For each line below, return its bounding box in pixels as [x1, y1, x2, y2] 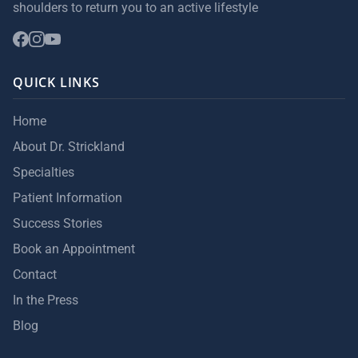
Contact [13, 267, 57, 282]
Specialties [13, 165, 74, 180]
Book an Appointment [13, 241, 135, 257]
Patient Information [13, 190, 122, 205]
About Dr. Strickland [13, 139, 125, 154]
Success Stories [13, 216, 102, 231]
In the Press [13, 292, 78, 308]
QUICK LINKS [13, 74, 100, 91]
